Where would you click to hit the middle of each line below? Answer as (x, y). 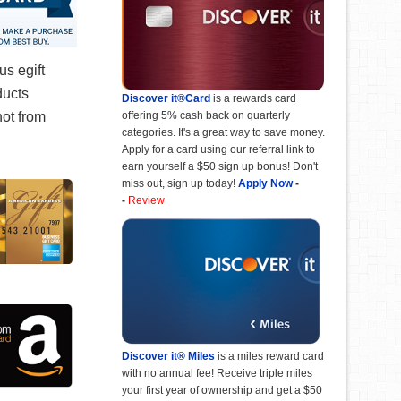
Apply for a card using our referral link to (218, 149)
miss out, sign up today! (179, 183)
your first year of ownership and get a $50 (222, 390)
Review (146, 200)
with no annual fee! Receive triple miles (217, 373)
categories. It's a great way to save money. (223, 132)
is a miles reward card (269, 356)
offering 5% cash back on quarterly (206, 115)
